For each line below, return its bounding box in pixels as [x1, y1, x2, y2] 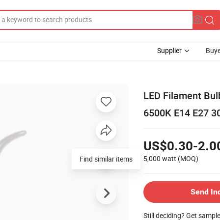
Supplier [157, 46, 182, 55]
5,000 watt [143, 153, 176, 163]
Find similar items [80, 154, 133, 164]
